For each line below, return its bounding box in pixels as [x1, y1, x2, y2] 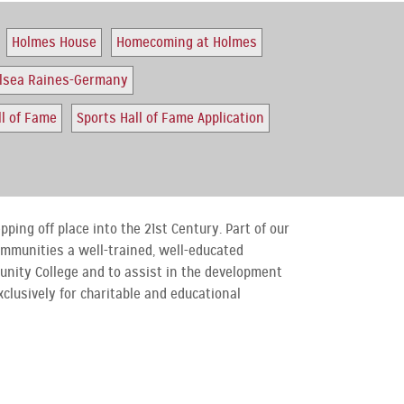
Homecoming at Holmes [115, 33, 257, 51]
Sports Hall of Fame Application [76, 109, 264, 127]
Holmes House [11, 33, 96, 51]
